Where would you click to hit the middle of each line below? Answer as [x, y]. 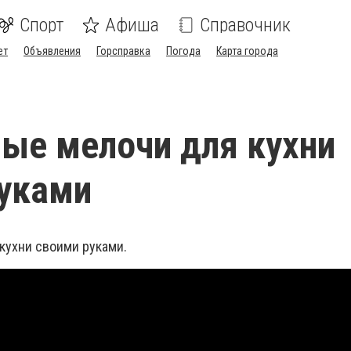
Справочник [245, 25]
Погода [183, 51]
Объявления [52, 51]
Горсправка [123, 51]
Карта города [247, 51]
